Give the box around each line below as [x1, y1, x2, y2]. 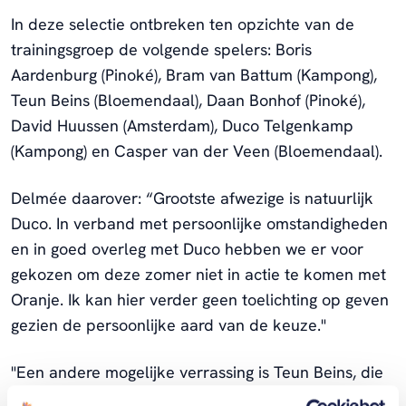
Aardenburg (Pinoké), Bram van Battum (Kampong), [11, 63, 377, 85]
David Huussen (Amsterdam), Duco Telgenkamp [11, 114, 353, 136]
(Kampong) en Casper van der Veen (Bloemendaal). [11, 140, 382, 161]
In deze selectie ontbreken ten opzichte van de [11, 13, 354, 34]
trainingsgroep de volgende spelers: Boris [11, 38, 312, 60]
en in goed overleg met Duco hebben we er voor [11, 237, 363, 259]
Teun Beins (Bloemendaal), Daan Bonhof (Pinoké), [11, 89, 365, 111]
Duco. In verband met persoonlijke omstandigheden [11, 212, 388, 234]
